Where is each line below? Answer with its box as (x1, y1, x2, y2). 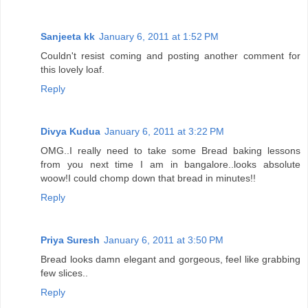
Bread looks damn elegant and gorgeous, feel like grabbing (41, 253, 300, 265)
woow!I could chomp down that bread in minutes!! (41, 172, 256, 184)
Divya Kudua (41, 125, 100, 137)
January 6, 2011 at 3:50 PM (104, 234, 223, 245)
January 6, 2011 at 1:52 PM (99, 30, 219, 42)
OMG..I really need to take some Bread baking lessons (41, 144, 300, 156)
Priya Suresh (41, 234, 100, 245)
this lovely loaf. (41, 63, 104, 75)
